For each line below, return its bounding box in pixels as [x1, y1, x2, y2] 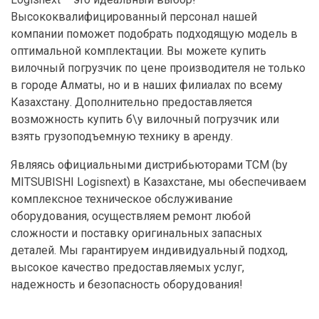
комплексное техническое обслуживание [11, 192, 233, 206]
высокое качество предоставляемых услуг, [11, 261, 244, 275]
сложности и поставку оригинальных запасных [11, 226, 262, 241]
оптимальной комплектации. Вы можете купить [11, 44, 266, 58]
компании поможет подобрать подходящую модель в [11, 27, 298, 41]
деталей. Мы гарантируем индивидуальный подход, [11, 244, 288, 258]
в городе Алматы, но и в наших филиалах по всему [11, 78, 283, 93]
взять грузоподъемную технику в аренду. [11, 130, 233, 144]
